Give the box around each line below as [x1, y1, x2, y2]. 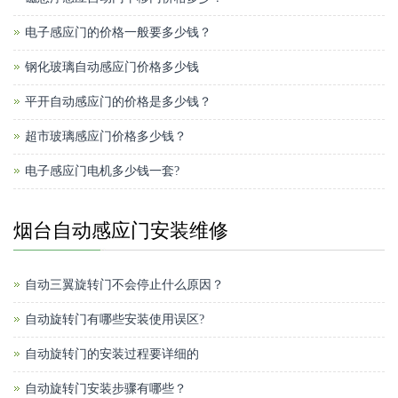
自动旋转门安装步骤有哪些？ [25, 382, 187, 396]
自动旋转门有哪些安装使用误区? [25, 313, 204, 327]
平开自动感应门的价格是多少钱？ [25, 95, 211, 109]
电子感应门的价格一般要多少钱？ [25, 26, 211, 40]
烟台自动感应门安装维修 [13, 219, 228, 243]
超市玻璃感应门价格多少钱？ [25, 130, 187, 144]
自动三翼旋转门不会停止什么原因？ [25, 278, 224, 292]
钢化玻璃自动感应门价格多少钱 [25, 60, 199, 75]
